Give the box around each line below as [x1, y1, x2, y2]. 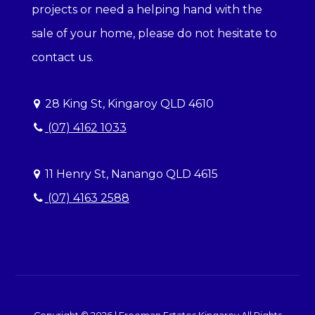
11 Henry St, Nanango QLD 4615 [41, 167, 218, 181]
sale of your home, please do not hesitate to [31, 27, 277, 41]
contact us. [31, 51, 94, 65]
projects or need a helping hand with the [31, 3, 262, 17]
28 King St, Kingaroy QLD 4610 [41, 97, 214, 111]
